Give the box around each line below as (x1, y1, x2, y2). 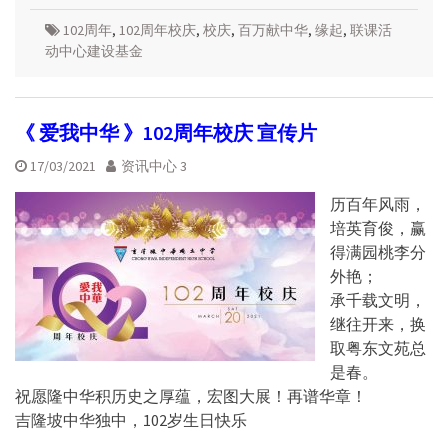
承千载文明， (330, 289, 426, 310)
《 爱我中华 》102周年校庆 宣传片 (15, 119, 317, 145)
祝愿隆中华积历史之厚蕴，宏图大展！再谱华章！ (15, 385, 367, 406)
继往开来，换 (330, 313, 426, 334)
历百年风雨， (330, 193, 426, 214)
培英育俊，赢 (330, 217, 426, 238)
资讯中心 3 (121, 156, 187, 175)
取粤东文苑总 (330, 337, 426, 358)
